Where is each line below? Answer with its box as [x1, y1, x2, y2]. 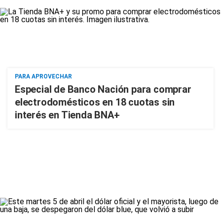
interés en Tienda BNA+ [15, 109, 120, 121]
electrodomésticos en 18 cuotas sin [15, 96, 175, 108]
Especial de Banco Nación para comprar [15, 83, 191, 95]
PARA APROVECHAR [15, 73, 72, 80]
